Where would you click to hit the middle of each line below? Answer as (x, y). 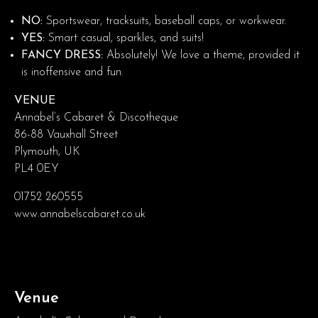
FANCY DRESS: (62, 55)
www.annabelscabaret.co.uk (80, 214)
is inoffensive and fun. (72, 72)
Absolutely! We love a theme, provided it (201, 55)
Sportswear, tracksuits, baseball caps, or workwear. (165, 21)
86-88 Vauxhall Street (66, 135)
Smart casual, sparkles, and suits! (124, 38)
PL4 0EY (37, 169)
